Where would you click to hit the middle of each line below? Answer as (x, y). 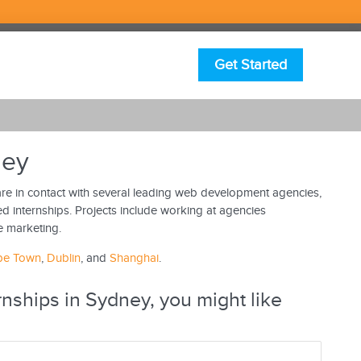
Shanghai (134, 258)
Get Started (250, 64)
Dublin (63, 258)
